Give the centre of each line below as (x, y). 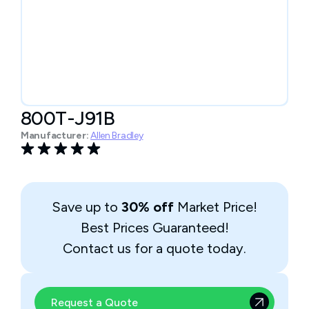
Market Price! (216, 207)
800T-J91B (68, 118)
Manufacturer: (55, 136)
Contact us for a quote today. (154, 248)
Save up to (87, 207)
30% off (148, 207)
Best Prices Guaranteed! (154, 228)
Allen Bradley (117, 136)
